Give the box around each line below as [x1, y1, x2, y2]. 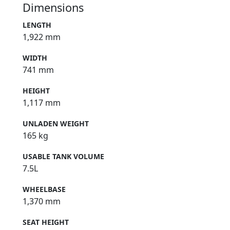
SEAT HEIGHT [23, 217, 69, 227]
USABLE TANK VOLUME [23, 151, 104, 162]
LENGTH [23, 20, 51, 30]
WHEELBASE [23, 184, 66, 195]
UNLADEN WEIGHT [23, 119, 89, 129]
